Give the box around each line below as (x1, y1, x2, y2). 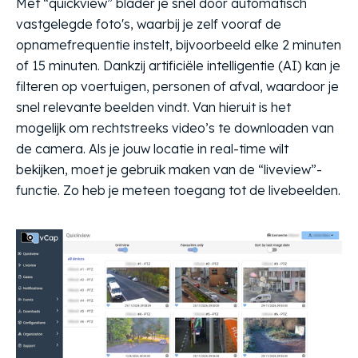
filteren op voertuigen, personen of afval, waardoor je (16, 78, 339, 94)
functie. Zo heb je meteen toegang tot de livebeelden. (16, 182, 340, 198)
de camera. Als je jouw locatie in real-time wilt (16, 141, 288, 157)
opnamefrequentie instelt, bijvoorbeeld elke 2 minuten (16, 37, 341, 53)
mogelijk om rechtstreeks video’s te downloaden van (16, 120, 334, 136)
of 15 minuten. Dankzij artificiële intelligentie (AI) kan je (16, 58, 340, 74)
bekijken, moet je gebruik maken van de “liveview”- (16, 161, 322, 177)
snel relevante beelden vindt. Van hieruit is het (16, 99, 291, 115)
